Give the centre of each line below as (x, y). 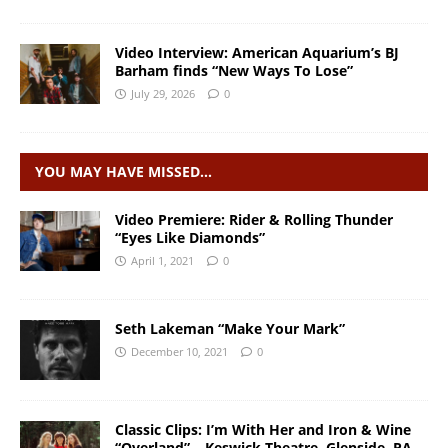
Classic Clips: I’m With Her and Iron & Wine (263, 430)
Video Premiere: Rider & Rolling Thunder (254, 220)
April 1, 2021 (162, 261)
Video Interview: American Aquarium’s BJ (257, 53)
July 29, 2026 (163, 94)
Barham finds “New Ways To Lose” (234, 71)
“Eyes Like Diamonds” (190, 238)
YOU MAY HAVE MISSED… (123, 172)
